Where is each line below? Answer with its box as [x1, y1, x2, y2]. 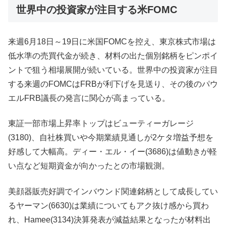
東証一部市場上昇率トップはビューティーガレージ [8, 119, 194, 128]
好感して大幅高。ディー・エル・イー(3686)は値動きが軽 [8, 147, 217, 156]
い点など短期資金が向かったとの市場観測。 [8, 161, 169, 171]
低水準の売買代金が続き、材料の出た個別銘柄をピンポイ [8, 51, 218, 60]
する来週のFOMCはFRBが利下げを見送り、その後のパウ [8, 80, 218, 88]
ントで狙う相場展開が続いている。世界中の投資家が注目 [8, 66, 218, 74]
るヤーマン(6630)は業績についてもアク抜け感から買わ [8, 201, 209, 210]
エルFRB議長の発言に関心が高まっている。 [8, 94, 170, 102]
